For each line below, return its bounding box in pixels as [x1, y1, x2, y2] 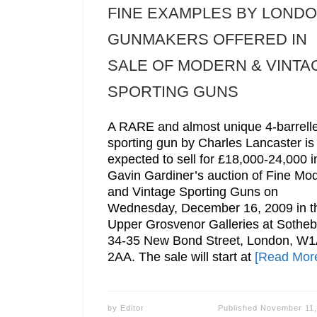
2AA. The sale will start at [107, 250, 255, 265]
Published [217, 303, 260, 312]
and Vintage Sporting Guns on [107, 185, 278, 200]
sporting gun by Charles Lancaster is [107, 136, 314, 151]
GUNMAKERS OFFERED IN [107, 30, 307, 48]
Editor [120, 303, 144, 312]
